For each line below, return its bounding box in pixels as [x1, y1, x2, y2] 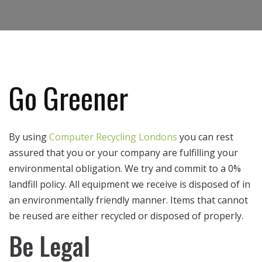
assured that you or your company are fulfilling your [9, 146, 238, 160]
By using [9, 130, 49, 144]
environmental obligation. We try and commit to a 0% [9, 162, 241, 175]
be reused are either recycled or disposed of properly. [9, 209, 243, 223]
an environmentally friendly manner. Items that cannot [9, 194, 248, 207]
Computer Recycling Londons [49, 130, 177, 144]
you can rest [177, 130, 233, 144]
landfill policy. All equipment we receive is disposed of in [9, 178, 250, 191]
